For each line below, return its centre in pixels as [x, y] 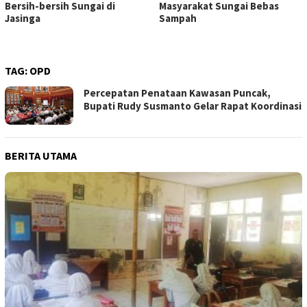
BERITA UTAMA [41, 156]
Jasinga [23, 19]
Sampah [177, 19]
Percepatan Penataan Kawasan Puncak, [177, 93]
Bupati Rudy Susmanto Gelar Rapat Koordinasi [193, 106]
